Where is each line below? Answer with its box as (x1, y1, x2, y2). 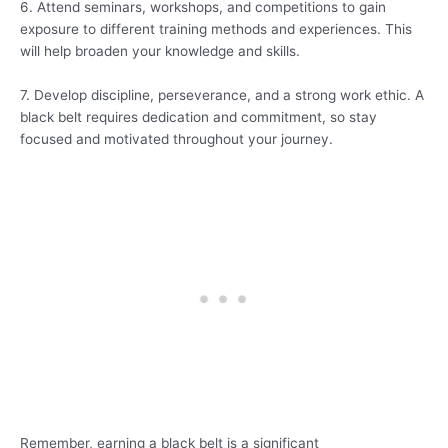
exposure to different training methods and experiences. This (20, 21, 412, 38)
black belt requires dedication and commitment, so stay (20, 109, 377, 126)
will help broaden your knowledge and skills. (20, 43, 300, 60)
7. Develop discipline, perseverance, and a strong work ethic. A (20, 87, 424, 104)
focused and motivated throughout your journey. (20, 131, 333, 148)
